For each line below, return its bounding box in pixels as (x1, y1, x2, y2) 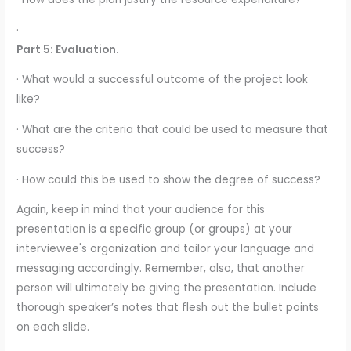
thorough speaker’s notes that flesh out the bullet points (16, 300, 320, 316)
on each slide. (16, 320, 90, 335)
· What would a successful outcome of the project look (16, 72, 309, 88)
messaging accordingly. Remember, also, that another (16, 261, 306, 277)
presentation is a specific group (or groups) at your (16, 222, 293, 237)
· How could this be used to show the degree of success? (16, 172, 321, 187)
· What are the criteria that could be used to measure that (16, 122, 329, 138)
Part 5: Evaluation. (16, 42, 120, 57)
